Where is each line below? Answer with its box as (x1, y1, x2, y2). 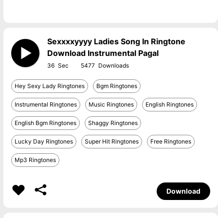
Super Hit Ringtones (84, 138, 139, 145)
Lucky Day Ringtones (14, 138, 73, 145)
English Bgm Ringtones (14, 119, 76, 127)
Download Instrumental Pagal (47, 48, 159, 58)
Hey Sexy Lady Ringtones (14, 82, 85, 90)
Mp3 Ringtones (14, 156, 56, 163)
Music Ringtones (88, 101, 134, 108)
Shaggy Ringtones (88, 119, 138, 127)
